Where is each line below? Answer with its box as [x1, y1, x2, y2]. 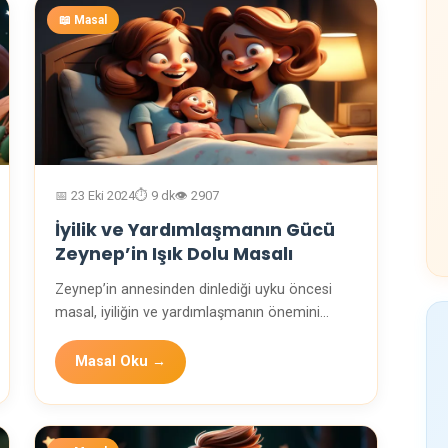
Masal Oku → [75, 353, 166, 371]
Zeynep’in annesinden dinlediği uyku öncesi [55, 281, 332, 299]
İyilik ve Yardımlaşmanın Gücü [55, 218, 335, 243]
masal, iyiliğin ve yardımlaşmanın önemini [55, 304, 320, 322]
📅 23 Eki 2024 [55, 188, 135, 204]
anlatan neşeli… [55, 327, 153, 345]
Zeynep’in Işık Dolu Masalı [55, 242, 293, 267]
